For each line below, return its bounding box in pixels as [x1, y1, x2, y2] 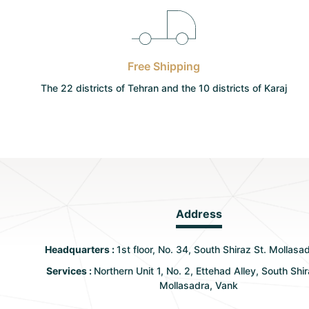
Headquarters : [44, 243, 117, 255]
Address [175, 207, 222, 221]
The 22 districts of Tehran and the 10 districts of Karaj [40, 82, 287, 94]
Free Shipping [127, 59, 200, 73]
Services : [46, 265, 94, 277]
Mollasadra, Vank [159, 279, 239, 291]
